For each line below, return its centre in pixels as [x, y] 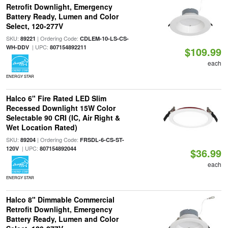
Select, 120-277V [34, 26]
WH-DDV [17, 47]
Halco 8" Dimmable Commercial [60, 199]
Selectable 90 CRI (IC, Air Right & [63, 118]
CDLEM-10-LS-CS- [104, 38]
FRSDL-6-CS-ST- [102, 140]
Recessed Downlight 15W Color [61, 108]
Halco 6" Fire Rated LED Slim [56, 98]
